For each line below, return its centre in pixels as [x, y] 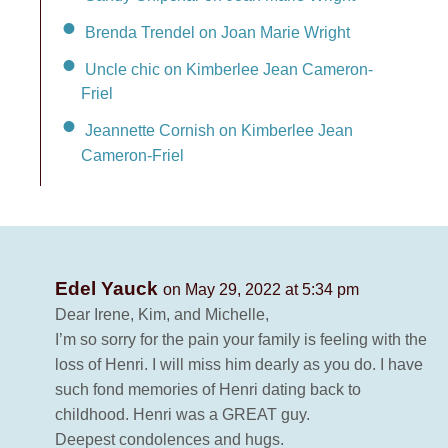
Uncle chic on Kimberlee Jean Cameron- [229, 69]
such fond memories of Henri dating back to [208, 390]
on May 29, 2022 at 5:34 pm [261, 290]
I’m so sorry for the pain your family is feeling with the [241, 340]
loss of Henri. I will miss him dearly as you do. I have [239, 365]
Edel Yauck [109, 289]
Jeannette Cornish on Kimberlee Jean [219, 131]
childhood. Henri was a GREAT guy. [182, 415]
